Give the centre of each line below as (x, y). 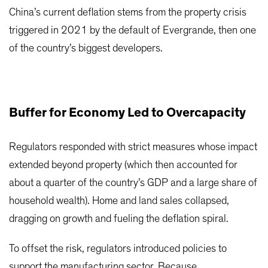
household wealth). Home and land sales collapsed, (119, 201)
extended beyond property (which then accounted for (123, 165)
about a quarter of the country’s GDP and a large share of (133, 183)
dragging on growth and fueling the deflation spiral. (119, 219)
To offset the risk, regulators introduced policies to (118, 249)
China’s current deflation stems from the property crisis (128, 12)
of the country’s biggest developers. (86, 48)
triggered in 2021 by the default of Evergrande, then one (133, 30)
